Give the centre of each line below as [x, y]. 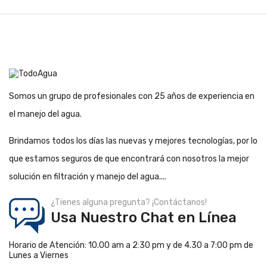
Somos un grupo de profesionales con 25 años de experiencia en [132, 96]
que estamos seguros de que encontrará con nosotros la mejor [129, 159]
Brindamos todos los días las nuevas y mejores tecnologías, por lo [133, 141]
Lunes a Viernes [39, 255]
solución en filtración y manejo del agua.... [88, 176]
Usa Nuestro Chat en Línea [144, 217]
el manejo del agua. [45, 114]
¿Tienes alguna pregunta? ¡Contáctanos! [129, 202]
